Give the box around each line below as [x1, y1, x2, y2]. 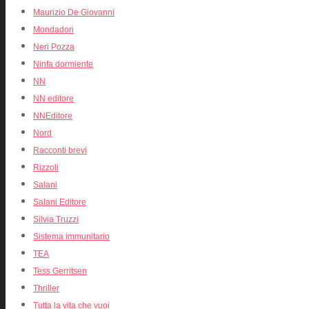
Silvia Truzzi [33, 215, 79, 225]
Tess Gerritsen [33, 266, 87, 277]
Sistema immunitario [33, 232, 110, 242]
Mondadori [33, 25, 74, 35]
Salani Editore [33, 197, 86, 208]
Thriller [33, 283, 59, 294]
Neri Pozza [33, 42, 74, 52]
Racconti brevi [33, 146, 87, 156]
